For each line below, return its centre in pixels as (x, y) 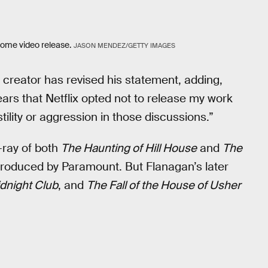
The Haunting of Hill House (129, 148)
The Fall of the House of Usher (164, 185)
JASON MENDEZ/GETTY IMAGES (124, 46)
